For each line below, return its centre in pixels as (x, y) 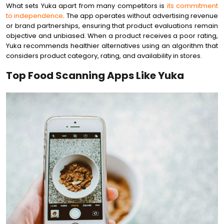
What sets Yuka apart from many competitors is (86, 6)
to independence (35, 16)
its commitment (192, 6)
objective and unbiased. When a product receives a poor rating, (112, 36)
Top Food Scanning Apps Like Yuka (95, 75)
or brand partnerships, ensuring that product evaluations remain (112, 26)
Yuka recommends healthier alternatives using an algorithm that (112, 46)
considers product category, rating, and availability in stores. (104, 56)
